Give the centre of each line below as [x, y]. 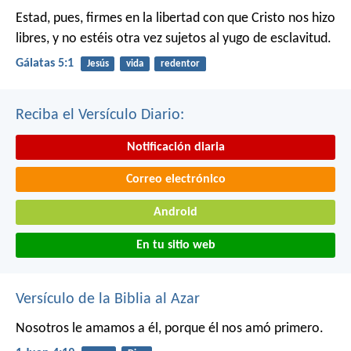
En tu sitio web [175, 245]
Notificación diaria [175, 147]
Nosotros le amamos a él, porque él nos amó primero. [170, 328]
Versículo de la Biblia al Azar [108, 299]
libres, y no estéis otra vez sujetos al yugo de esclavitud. [174, 39]
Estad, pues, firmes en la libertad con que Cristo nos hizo [175, 19]
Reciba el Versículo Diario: [100, 115]
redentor [180, 64]
